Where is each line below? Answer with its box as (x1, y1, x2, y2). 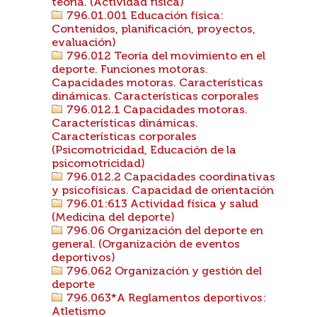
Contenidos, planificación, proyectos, (52, 24, 255, 35)
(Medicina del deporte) (52, 212, 175, 224)
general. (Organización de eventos (52, 239, 240, 250)
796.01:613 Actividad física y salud (64, 199, 258, 210)
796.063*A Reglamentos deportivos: (64, 293, 266, 304)
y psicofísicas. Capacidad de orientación (52, 185, 274, 197)
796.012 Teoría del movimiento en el (64, 51, 265, 62)
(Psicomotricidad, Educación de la (52, 145, 236, 156)
